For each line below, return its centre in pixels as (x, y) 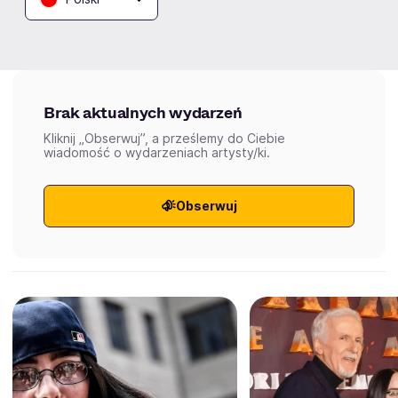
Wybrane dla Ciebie (136, 35)
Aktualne (43, 35)
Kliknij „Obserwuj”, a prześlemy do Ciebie (164, 138)
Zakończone (240, 35)
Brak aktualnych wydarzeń (143, 112)
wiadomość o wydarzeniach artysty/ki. (157, 152)
